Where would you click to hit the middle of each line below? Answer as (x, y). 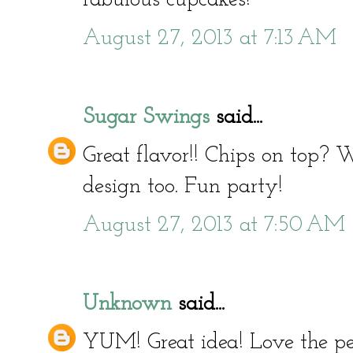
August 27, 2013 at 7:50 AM (214, 225)
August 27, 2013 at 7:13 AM (210, 38)
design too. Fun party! (183, 186)
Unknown (127, 304)
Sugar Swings (146, 117)
